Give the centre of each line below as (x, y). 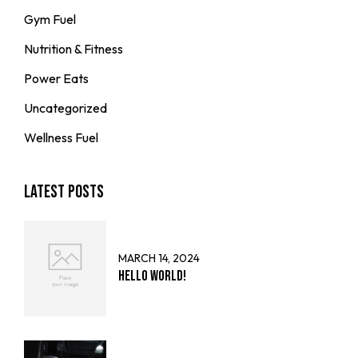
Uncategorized (66, 107)
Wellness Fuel (61, 137)
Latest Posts (64, 192)
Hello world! (152, 276)
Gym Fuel (50, 19)
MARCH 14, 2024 (159, 258)
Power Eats (56, 78)
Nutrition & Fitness (74, 48)
